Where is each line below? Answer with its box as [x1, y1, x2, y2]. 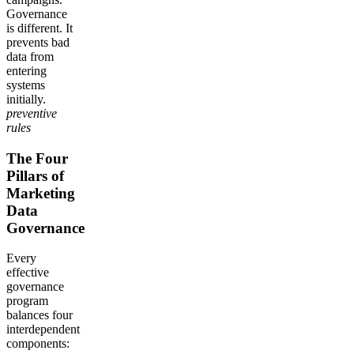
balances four [6, 308, 73, 322]
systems [6, 77, 45, 92]
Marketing [6, 184, 75, 201]
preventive [6, 106, 57, 120]
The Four [6, 149, 68, 167]
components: [6, 337, 70, 351]
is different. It [6, 21, 73, 35]
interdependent [6, 322, 80, 337]
